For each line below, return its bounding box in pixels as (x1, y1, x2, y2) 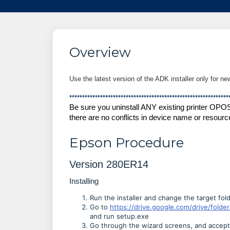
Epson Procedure (69, 135, 184, 151)
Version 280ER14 (69, 159, 148, 170)
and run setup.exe (90, 212, 149, 220)
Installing (69, 177, 99, 185)
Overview (69, 44, 131, 61)
